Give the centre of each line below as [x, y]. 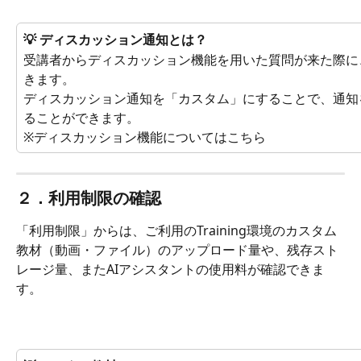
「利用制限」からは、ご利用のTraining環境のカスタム [176, 231]
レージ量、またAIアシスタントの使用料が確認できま [170, 270]
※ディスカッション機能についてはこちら [145, 137]
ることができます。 [81, 117]
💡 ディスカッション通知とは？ [115, 40]
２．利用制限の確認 [89, 198]
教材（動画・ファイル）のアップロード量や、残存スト [177, 250]
